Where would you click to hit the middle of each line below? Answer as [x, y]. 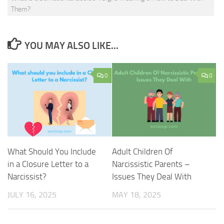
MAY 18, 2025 [136, 194]
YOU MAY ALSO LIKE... [71, 46]
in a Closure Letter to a [48, 164]
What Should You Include [52, 151]
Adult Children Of [142, 151]
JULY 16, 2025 [32, 194]
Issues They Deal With [152, 176]
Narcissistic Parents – [151, 164]
